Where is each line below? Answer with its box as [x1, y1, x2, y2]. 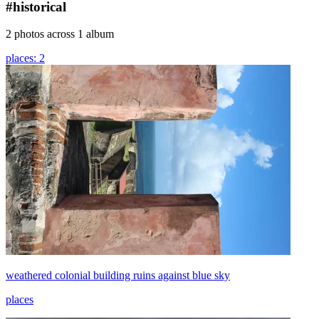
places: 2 [6, 52, 45, 65]
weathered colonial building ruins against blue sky [6, 269, 230, 282]
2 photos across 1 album [6, 28, 114, 41]
